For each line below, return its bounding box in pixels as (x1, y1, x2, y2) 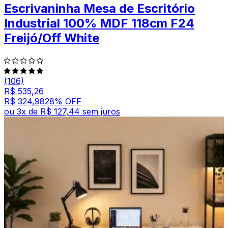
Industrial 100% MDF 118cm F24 (4, 15, 194, 31)
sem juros (82, 106, 120, 117)
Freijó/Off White (4, 30, 99, 45)
